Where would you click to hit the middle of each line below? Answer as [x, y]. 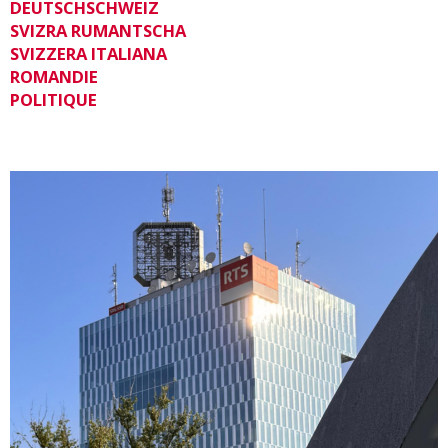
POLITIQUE [53, 99]
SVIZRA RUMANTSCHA [98, 30]
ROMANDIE [54, 76]
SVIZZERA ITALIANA [88, 53]
